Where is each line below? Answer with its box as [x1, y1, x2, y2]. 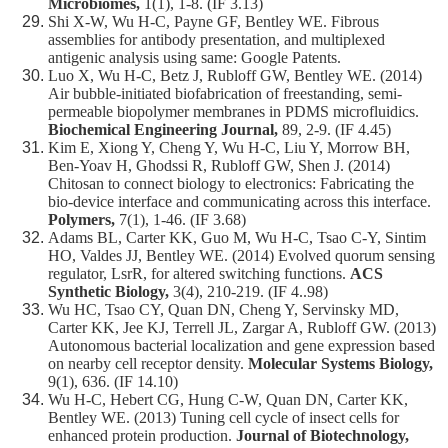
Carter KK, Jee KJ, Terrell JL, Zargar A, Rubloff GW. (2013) [48, 319, 436, 337]
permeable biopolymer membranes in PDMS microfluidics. [48, 103, 419, 121]
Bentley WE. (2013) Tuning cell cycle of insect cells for [48, 409, 399, 427]
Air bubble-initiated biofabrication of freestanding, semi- [48, 85, 402, 103]
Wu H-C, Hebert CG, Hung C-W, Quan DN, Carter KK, [48, 391, 408, 409]
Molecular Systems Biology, [248, 355, 433, 373]
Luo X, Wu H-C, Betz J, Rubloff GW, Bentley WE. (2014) [48, 67, 422, 85]
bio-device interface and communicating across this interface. [48, 193, 431, 211]
